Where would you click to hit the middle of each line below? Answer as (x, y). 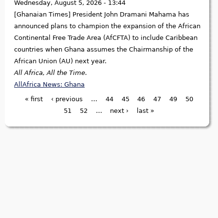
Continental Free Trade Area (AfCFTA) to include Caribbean (106, 38)
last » (146, 111)
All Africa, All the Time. (51, 73)
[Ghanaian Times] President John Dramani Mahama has (102, 15)
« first (34, 99)
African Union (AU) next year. (60, 61)
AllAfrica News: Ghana (49, 85)
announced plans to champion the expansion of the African (107, 26)
